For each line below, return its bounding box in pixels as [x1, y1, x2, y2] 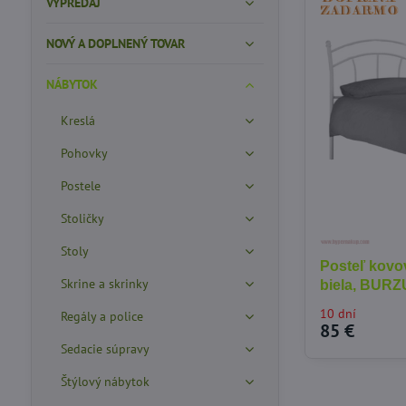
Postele [60, 178, 101, 194]
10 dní [320, 305, 357, 323]
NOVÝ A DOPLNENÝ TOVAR [45, 35, 185, 52]
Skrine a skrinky [60, 275, 149, 292]
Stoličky [60, 210, 104, 227]
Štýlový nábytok [60, 373, 150, 390]
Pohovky [60, 145, 108, 161]
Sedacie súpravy [60, 341, 150, 357]
